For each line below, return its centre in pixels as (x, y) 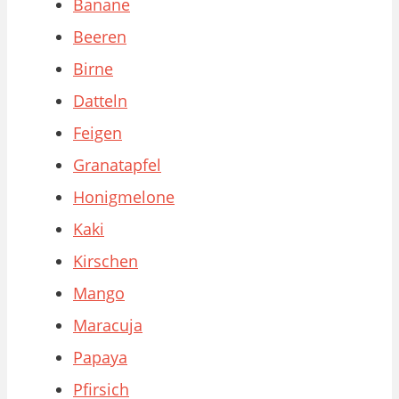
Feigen (98, 133)
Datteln (100, 101)
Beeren (100, 37)
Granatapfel (117, 165)
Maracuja (108, 326)
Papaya (100, 358)
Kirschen (106, 261)
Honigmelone (124, 197)
